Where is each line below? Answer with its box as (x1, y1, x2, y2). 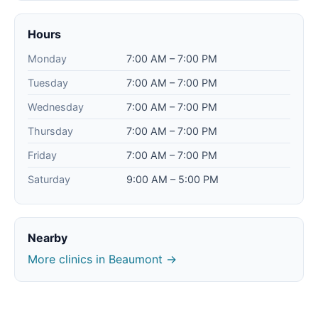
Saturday (28, 173, 70, 186)
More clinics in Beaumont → (28, 252, 177, 267)
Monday (28, 53, 67, 65)
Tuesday (28, 77, 68, 89)
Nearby (28, 231, 68, 246)
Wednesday (28, 101, 84, 114)
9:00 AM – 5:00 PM (126, 173, 219, 186)
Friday (28, 149, 57, 162)
